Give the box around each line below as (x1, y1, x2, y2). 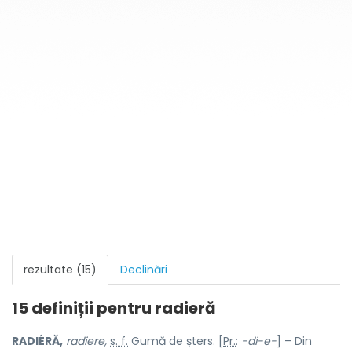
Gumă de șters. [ (128, 333, 223, 349)
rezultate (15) (24, 262, 97, 277)
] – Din (277, 333, 312, 349)
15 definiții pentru (12, 297, 155, 319)
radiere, (66, 333, 107, 349)
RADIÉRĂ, (12, 333, 63, 349)
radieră (155, 297, 216, 319)
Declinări (120, 262, 167, 277)
